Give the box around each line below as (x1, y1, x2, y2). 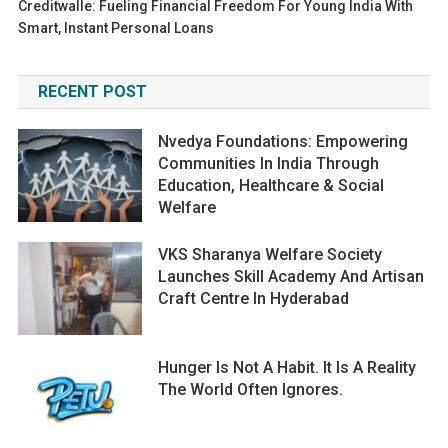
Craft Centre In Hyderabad (158, 289, 350, 309)
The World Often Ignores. (158, 379, 344, 399)
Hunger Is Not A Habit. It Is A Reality (158, 357, 417, 377)
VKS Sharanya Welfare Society (158, 245, 383, 265)
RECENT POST (37, 82, 147, 102)
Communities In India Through (158, 154, 380, 174)
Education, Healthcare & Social (158, 176, 385, 196)
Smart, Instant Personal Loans (18, 20, 215, 37)
